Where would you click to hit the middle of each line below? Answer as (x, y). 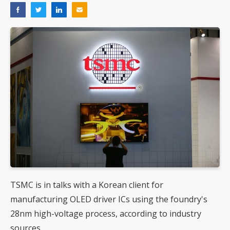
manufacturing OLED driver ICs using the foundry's (109, 199)
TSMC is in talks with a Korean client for (87, 185)
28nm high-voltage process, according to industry (106, 213)
